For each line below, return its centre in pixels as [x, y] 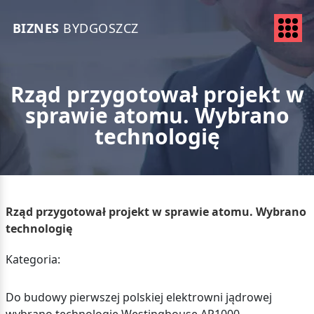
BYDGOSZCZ [99, 28]
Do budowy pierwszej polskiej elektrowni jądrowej [138, 297]
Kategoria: [33, 259]
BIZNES [36, 28]
